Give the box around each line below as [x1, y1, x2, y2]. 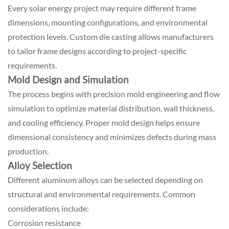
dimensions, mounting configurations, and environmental [8, 17, 208, 27]
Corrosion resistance [8, 217, 81, 227]
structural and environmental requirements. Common [8, 189, 195, 199]
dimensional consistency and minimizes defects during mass [8, 131, 216, 142]
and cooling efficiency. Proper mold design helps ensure [8, 117, 200, 127]
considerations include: [8, 203, 89, 213]
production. [8, 146, 49, 156]
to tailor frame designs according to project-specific [8, 45, 187, 56]
